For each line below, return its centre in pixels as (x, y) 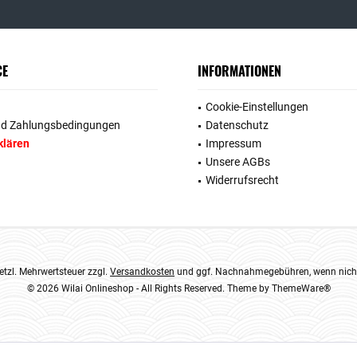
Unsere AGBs (238, 161)
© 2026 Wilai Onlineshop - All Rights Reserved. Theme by (149, 288)
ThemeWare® (301, 288)
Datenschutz (237, 125)
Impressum (233, 143)
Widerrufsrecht (242, 180)
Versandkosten (142, 271)
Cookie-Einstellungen (257, 106)
